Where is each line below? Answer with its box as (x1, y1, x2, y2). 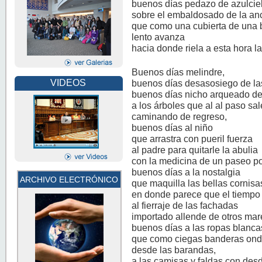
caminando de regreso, (132, 111, 227, 122)
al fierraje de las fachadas (132, 199, 239, 211)
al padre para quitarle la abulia (132, 144, 258, 155)
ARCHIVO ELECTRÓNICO (20, 175, 118, 184)
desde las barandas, (132, 244, 216, 255)
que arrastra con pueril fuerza (132, 133, 253, 144)
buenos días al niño (132, 122, 213, 133)
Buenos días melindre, (132, 66, 225, 77)
